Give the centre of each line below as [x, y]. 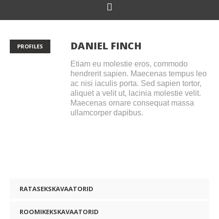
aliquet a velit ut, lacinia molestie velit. [135, 93]
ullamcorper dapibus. [107, 113]
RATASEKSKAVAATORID [56, 189]
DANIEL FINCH [106, 46]
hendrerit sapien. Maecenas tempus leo [138, 74]
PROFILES [30, 46]
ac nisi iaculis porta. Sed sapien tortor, [136, 83]
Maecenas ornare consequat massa [132, 103]
